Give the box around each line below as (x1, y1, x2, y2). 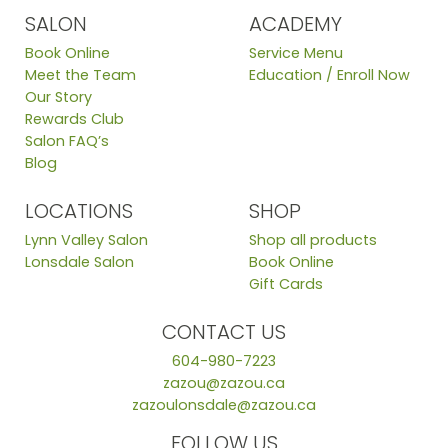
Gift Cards (249, 274, 323, 295)
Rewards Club (25, 109, 124, 130)
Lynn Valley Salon (25, 230, 148, 251)
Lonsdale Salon (25, 252, 134, 273)
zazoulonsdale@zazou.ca (132, 395, 316, 416)
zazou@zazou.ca (163, 373, 285, 394)
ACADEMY (249, 10, 342, 39)
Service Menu (249, 43, 343, 64)
